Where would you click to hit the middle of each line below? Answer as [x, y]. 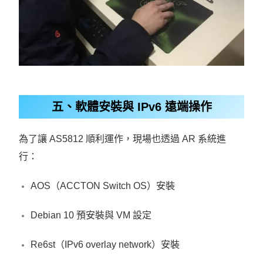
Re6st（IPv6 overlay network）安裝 [105, 244]
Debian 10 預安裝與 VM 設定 [91, 215]
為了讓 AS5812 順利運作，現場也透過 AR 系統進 [123, 139]
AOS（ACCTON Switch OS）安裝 [103, 186]
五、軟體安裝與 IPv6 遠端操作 [131, 107]
